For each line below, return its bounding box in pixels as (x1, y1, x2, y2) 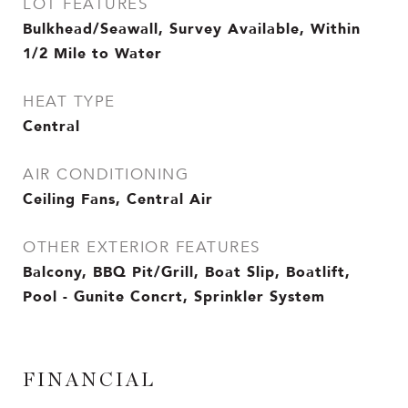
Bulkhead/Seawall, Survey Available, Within (23, 16, 361, 40)
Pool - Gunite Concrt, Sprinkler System (23, 284, 325, 308)
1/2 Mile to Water (23, 41, 162, 65)
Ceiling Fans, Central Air (23, 187, 213, 210)
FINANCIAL (23, 371, 156, 390)
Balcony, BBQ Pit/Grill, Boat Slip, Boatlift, (23, 260, 351, 283)
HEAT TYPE (23, 92, 116, 111)
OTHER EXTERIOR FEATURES (23, 238, 260, 257)
